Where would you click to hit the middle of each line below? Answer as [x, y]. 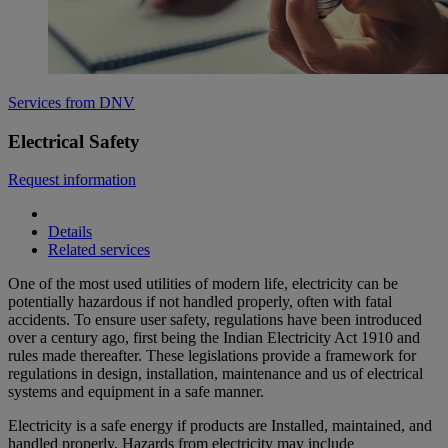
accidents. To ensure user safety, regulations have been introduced [215, 320]
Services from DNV [71, 103]
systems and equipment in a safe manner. [138, 392]
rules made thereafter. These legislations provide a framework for [212, 356]
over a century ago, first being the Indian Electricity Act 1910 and [214, 338]
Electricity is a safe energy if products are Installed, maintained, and [220, 426]
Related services [99, 250]
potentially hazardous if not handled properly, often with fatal [200, 302]
